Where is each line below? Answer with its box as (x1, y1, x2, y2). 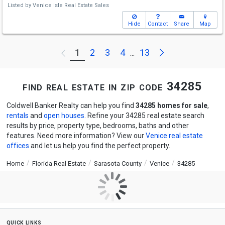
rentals (6, 111, 29, 120)
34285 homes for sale (135, 101, 207, 109)
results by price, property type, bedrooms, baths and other (6, 122, 189, 130)
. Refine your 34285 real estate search (84, 111, 204, 120)
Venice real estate (145, 132, 203, 140)
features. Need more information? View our (6, 132, 146, 140)
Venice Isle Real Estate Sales (33, 2, 109, 9)
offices (6, 142, 29, 150)
